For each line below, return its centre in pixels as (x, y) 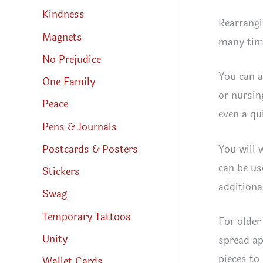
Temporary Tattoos (87, 217)
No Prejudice (72, 59)
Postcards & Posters (90, 149)
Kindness (63, 15)
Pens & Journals (80, 127)
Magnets (62, 37)
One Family (69, 82)
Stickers (61, 172)
